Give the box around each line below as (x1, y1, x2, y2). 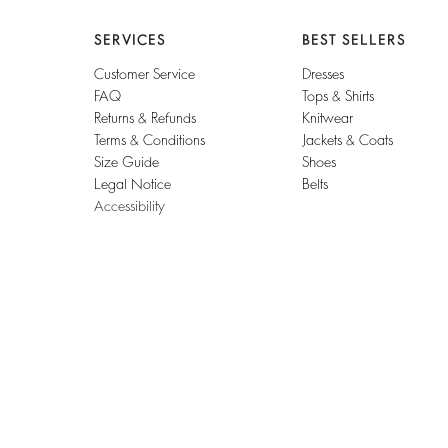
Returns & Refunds (93, 111, 196, 126)
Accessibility (93, 199, 165, 214)
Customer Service (93, 67, 195, 82)
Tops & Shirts (302, 89, 375, 104)
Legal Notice (93, 177, 171, 192)
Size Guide (93, 155, 159, 170)
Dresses (302, 67, 345, 82)
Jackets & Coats (302, 133, 394, 148)
